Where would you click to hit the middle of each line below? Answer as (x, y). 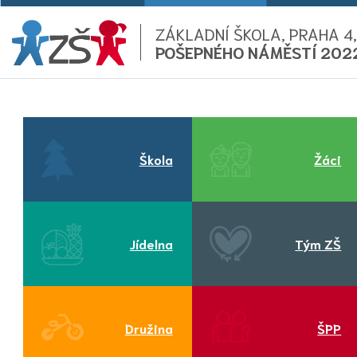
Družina (149, 328)
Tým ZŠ (318, 243)
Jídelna (151, 243)
